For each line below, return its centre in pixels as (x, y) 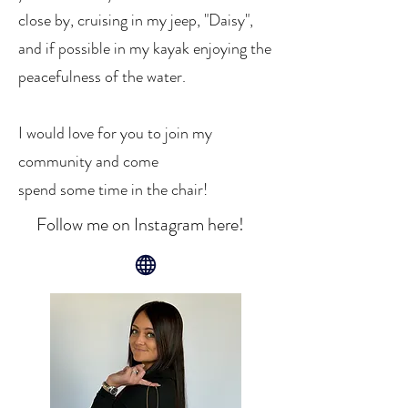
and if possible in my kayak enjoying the (145, 48)
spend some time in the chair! (113, 189)
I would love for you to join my (115, 133)
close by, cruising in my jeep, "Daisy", (138, 20)
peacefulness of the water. (104, 76)
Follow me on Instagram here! (140, 224)
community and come (90, 161)
